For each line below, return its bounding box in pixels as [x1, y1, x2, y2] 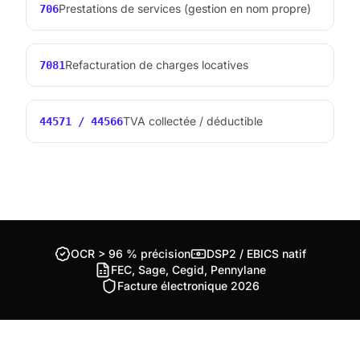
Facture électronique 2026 [117, 278, 260, 292]
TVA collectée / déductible [123, 113, 263, 128]
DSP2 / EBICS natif [206, 246, 306, 260]
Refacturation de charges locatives [65, 57, 248, 72]
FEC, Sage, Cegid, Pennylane [110, 262, 266, 276]
